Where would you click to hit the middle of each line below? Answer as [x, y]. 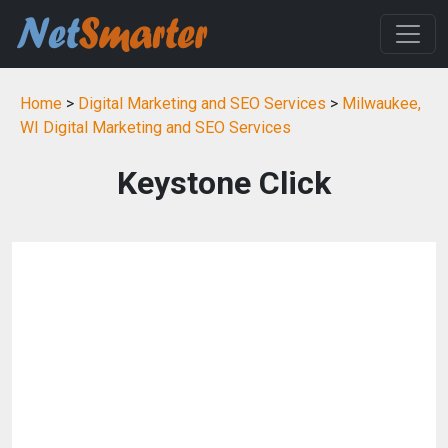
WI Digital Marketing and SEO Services [155, 127]
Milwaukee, [381, 103]
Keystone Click [224, 183]
